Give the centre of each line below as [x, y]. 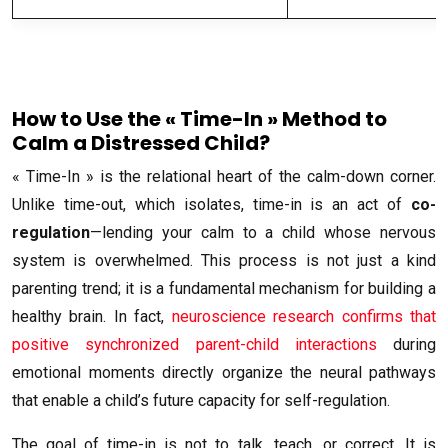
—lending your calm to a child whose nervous [263, 232]
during [406, 344]
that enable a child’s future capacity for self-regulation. [201, 400]
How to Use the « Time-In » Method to [199, 118]
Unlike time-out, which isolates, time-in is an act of [211, 204]
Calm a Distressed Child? [141, 142]
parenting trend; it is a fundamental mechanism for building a [224, 288]
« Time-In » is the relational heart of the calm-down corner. [224, 176]
